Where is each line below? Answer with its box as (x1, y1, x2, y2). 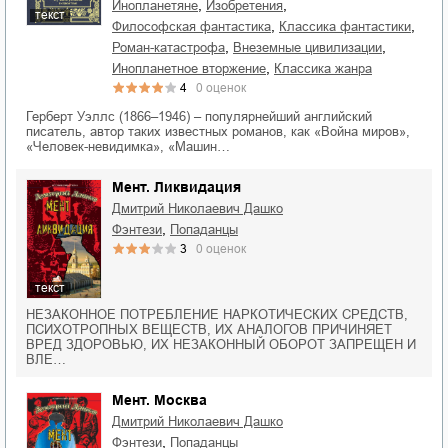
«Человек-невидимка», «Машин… (26, 138, 230, 154)
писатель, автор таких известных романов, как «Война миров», (26, 123, 410, 139)
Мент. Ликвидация (112, 178, 241, 195)
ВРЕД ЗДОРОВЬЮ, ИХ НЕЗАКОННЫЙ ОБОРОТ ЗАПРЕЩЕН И (26, 337, 416, 353)
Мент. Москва (112, 392, 207, 409)
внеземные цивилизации (242, 39, 382, 55)
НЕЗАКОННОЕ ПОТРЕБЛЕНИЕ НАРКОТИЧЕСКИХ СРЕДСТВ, (26, 307, 408, 323)
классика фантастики (287, 18, 411, 34)
